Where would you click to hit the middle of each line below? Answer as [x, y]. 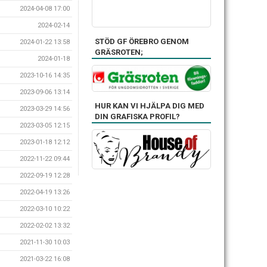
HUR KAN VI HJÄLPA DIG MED [150, 105]
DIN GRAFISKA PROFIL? [137, 116]
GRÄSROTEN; [119, 52]
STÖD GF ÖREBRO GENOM [142, 41]
